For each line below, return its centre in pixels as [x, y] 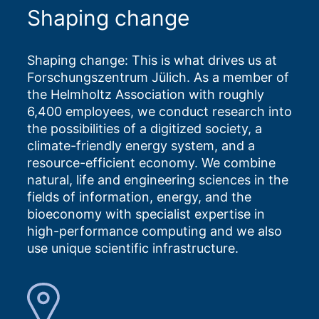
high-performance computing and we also [155, 231]
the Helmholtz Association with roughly [146, 95]
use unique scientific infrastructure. [133, 249]
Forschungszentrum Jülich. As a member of [158, 78]
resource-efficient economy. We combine [151, 163]
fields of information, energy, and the [139, 197]
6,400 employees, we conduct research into [159, 112]
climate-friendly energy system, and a [141, 146]
